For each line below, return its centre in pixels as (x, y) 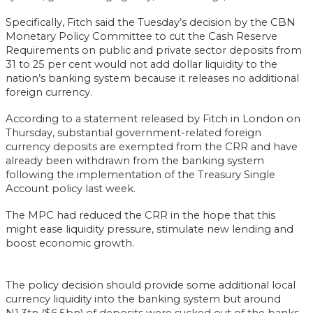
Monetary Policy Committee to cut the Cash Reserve (141, 36)
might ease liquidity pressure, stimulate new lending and (150, 229)
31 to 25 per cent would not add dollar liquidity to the (141, 64)
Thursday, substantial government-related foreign (133, 132)
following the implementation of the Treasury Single (140, 174)
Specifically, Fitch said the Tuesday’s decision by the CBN (151, 22)
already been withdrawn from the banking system (135, 160)
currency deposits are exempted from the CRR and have (152, 146)
